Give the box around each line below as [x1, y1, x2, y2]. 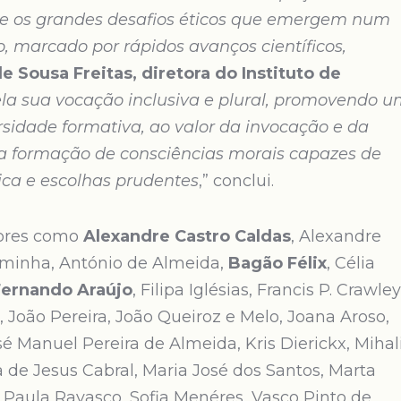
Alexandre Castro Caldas [83, 226, 291, 246]
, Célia [327, 253, 375, 273]
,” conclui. [199, 171, 274, 191]
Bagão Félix [228, 253, 327, 273]
